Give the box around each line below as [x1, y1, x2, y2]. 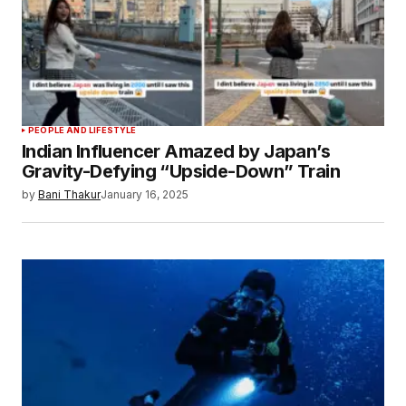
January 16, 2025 [101, 188, 188, 202]
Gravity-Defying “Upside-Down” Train [22, 160, 340, 183]
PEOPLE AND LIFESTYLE [28, 125, 137, 136]
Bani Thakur [38, 188, 101, 202]
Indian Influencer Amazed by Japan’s [22, 140, 330, 163]
